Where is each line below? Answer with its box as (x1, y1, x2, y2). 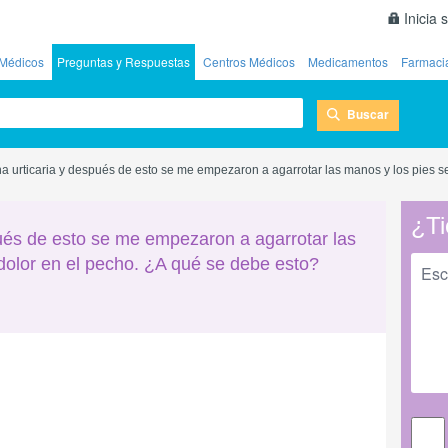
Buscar (347, 104, 389, 123)
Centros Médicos (203, 53, 295, 70)
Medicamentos (308, 53, 388, 70)
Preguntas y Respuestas (57, 53, 190, 70)
